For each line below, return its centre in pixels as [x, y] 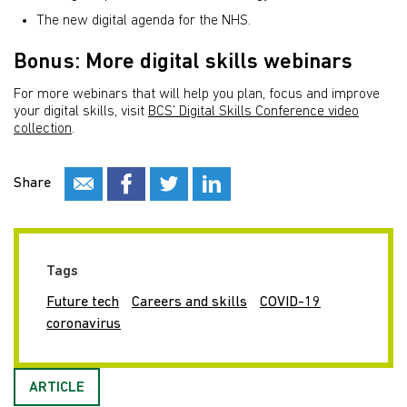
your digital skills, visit [81, 111]
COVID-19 [290, 302]
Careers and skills [189, 302]
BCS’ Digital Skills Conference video [253, 111]
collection [43, 129]
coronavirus [84, 324]
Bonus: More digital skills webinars [183, 62]
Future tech [83, 302]
